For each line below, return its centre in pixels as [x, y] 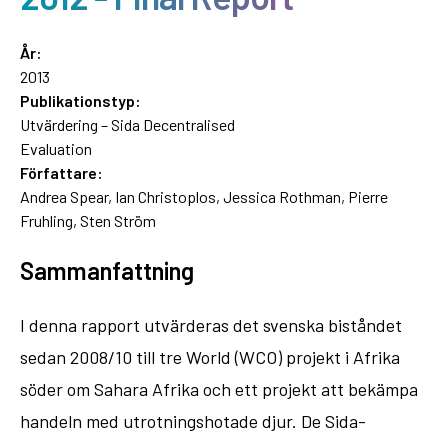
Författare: [61, 172]
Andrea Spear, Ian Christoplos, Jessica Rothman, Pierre [204, 196]
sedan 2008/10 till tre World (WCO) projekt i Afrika [210, 356]
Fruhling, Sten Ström [88, 220]
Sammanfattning [107, 270]
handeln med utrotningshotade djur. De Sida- [193, 420]
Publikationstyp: [80, 100]
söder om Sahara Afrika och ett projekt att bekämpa [219, 388]
